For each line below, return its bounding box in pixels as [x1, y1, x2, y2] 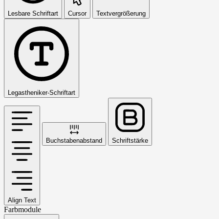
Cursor [68, 10, 87, 18]
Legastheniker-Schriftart [8, 89, 75, 97]
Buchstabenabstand [46, 137, 102, 145]
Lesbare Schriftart [8, 10, 58, 18]
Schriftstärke [112, 137, 148, 145]
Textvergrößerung [96, 10, 146, 18]
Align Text [8, 197, 36, 204]
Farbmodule [4, 205, 41, 214]
